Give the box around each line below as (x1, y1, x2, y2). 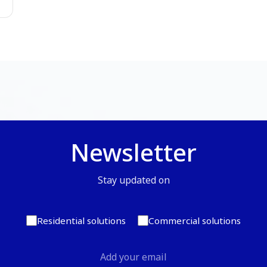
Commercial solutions (148, 214, 241, 226)
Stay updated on (97, 173, 170, 187)
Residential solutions (37, 214, 126, 226)
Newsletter (70, 135, 197, 169)
